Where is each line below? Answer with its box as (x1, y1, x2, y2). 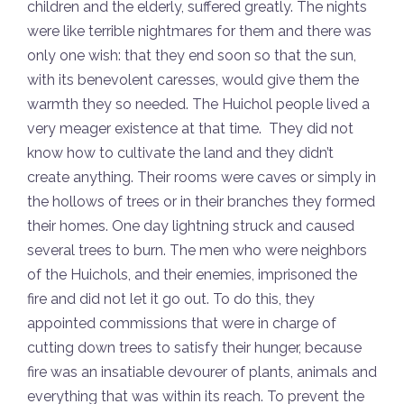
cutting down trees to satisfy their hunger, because (27, 339, 362, 357)
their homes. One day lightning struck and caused (27, 217, 354, 235)
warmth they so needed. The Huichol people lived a (27, 96, 370, 114)
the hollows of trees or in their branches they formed (27, 193, 375, 211)
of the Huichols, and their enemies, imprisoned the (27, 266, 357, 284)
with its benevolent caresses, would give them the (27, 71, 359, 89)
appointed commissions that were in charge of (27, 315, 336, 333)
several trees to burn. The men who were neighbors (27, 242, 367, 260)
